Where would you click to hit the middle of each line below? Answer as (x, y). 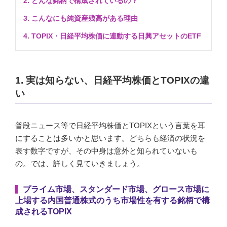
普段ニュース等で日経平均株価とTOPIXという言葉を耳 (110, 125)
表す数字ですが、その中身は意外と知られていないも (106, 150)
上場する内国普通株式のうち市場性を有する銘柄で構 (112, 200)
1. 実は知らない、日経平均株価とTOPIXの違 (112, 80)
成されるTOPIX (44, 211)
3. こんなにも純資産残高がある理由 (81, 18)
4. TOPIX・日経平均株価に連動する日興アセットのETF (112, 36)
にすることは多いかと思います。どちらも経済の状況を (110, 138)
